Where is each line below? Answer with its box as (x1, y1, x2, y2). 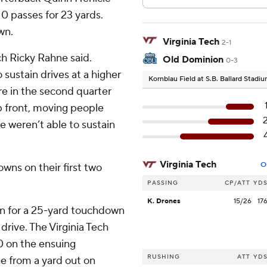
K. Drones (147, 197, 181, 206)
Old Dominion (163, 54, 223, 66)
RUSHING (147, 253, 180, 261)
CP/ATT (225, 179, 250, 187)
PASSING (147, 179, 178, 187)
